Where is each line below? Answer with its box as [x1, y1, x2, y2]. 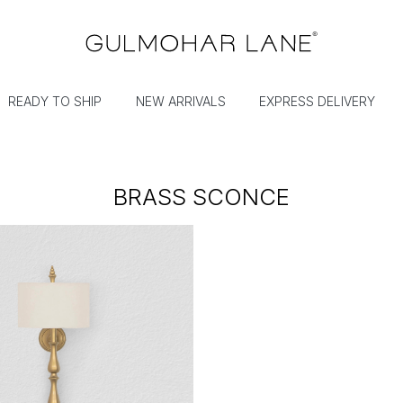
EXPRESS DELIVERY [259, 94, 376, 110]
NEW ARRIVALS [135, 94, 226, 110]
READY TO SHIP [8, 94, 103, 110]
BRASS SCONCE [113, 183, 290, 211]
